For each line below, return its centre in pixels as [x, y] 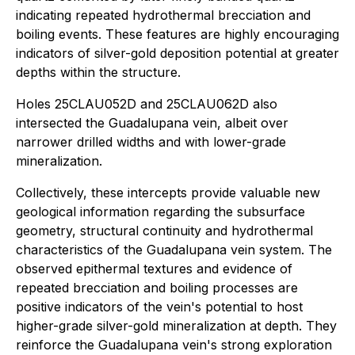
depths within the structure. [98, 72]
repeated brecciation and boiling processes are [157, 287]
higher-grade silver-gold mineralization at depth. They [176, 325]
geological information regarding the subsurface [160, 211]
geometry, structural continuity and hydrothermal [164, 230]
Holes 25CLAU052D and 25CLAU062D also [147, 103]
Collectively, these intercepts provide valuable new [168, 192]
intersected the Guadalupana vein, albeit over [152, 122]
